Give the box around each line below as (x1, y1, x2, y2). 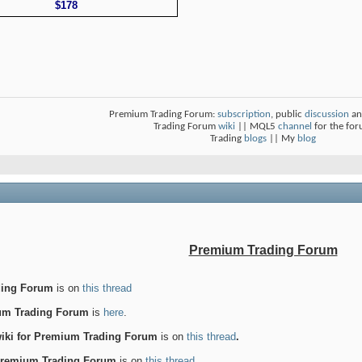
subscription (217, 109, 271, 120)
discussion (305, 109, 349, 120)
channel (278, 121, 312, 133)
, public (271, 109, 305, 120)
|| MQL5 (235, 121, 278, 133)
